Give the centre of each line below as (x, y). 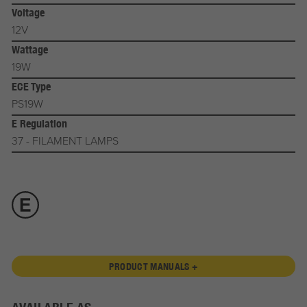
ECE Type (31, 87)
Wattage (29, 50)
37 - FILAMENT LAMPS (65, 141)
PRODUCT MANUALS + (153, 267)
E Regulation (39, 124)
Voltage (28, 13)
